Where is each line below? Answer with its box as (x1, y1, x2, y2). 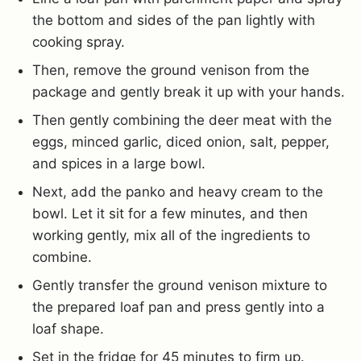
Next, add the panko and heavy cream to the (32, 183, 323, 200)
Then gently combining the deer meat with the (32, 111, 332, 128)
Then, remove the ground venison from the (32, 61, 309, 78)
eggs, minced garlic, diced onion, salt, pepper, (32, 133, 330, 150)
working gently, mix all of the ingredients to (32, 226, 310, 243)
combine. (32, 248, 92, 265)
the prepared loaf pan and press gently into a (32, 298, 325, 315)
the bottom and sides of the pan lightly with (32, 11, 315, 28)
